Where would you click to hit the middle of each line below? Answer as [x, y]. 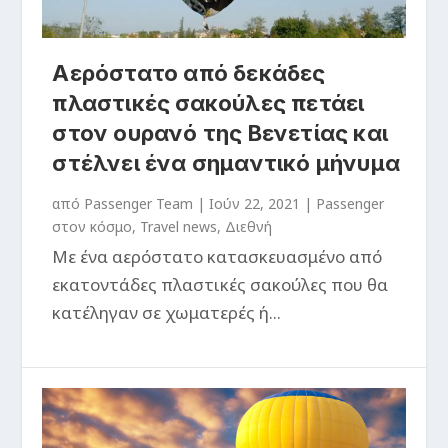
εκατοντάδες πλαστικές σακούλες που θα [220, 284]
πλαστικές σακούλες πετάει [208, 102]
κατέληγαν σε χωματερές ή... [167, 312]
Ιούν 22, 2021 [255, 203]
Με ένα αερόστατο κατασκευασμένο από [217, 256]
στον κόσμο [92, 226]
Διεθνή [249, 226]
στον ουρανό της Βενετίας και [220, 132]
